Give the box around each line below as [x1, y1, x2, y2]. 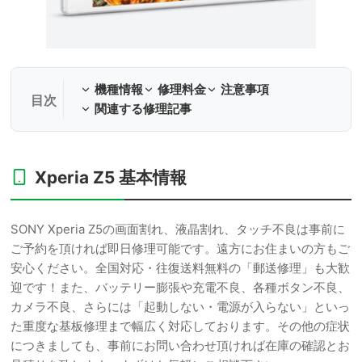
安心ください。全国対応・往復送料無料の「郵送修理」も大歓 [11, 260, 350, 276]
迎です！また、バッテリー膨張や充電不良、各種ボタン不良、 [11, 280, 350, 295]
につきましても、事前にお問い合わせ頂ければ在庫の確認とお [11, 338, 350, 353]
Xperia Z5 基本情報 [35, 167, 187, 187]
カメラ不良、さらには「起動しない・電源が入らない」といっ [11, 299, 350, 314]
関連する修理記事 [95, 101, 192, 116]
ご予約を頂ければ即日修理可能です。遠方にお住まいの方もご [11, 241, 350, 256]
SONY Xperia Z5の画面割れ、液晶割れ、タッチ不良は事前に [11, 221, 345, 237]
